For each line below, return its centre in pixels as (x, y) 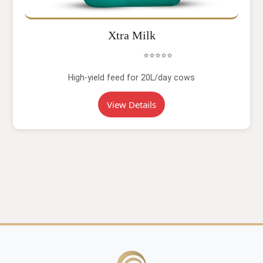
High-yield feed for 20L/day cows (131, 77)
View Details (131, 104)
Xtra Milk (131, 35)
